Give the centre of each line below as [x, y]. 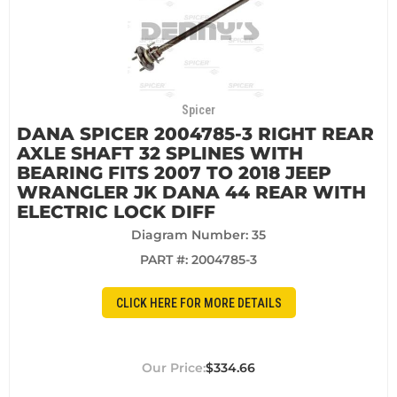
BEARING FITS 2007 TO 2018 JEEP [174, 173]
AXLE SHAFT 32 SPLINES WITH [160, 154]
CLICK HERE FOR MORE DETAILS [198, 303]
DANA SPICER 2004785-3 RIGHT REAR [195, 134]
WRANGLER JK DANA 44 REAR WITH [191, 193]
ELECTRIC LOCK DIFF [116, 212]
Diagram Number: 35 [198, 235]
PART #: [166, 260]
